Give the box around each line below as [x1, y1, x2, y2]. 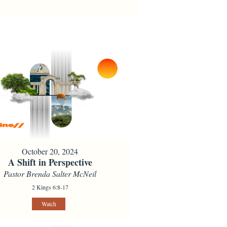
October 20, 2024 [22, 145, 79, 157]
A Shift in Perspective [8, 155, 92, 169]
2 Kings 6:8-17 [31, 182, 68, 191]
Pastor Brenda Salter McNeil [4, 168, 97, 179]
